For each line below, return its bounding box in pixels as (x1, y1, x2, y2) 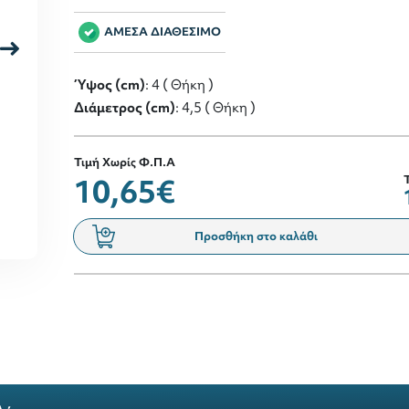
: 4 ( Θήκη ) (145, 74, 214, 94)
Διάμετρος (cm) (74, 97, 175, 117)
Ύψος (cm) (74, 74, 145, 94)
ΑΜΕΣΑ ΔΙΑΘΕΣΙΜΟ (103, 24, 221, 40)
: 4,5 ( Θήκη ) (175, 97, 256, 117)
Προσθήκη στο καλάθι (194, 227, 318, 244)
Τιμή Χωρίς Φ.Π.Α (74, 153, 175, 170)
